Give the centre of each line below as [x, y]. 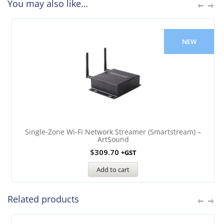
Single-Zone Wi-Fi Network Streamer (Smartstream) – [113, 132]
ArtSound [113, 139]
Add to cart [113, 169]
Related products [43, 199]
